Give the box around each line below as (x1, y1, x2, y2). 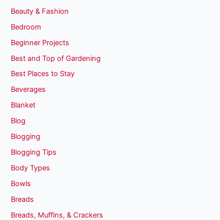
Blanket (11, 101, 36, 110)
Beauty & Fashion (11, 6, 69, 16)
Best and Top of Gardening (11, 54, 101, 63)
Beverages (11, 85, 46, 94)
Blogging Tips (11, 148, 57, 157)
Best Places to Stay (11, 69, 75, 79)
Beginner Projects (11, 38, 70, 47)
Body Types (11, 164, 51, 173)
